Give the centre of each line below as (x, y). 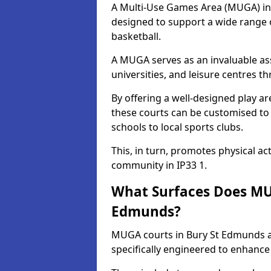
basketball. (136, 36)
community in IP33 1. (159, 165)
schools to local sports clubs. (177, 127)
